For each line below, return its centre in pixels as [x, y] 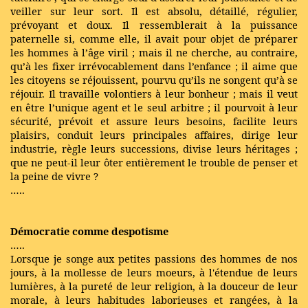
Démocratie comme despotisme [89, 231]
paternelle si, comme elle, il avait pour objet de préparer [154, 38]
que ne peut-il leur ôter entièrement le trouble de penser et [154, 162]
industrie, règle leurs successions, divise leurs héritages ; [154, 148]
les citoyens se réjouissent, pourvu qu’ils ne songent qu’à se [154, 80]
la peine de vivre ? [54, 176]
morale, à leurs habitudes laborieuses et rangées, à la [154, 300]
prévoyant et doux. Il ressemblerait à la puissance [154, 25]
